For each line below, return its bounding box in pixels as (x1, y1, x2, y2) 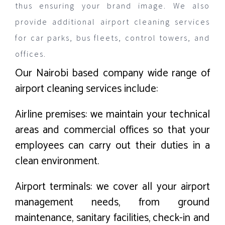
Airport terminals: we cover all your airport (15, 178, 210, 195)
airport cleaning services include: (15, 80, 158, 97)
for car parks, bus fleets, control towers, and (15, 32, 210, 43)
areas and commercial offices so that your (15, 121, 210, 139)
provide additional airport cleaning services (15, 16, 210, 27)
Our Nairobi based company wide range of (15, 64, 210, 82)
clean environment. (15, 152, 99, 170)
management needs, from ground (15, 193, 210, 211)
